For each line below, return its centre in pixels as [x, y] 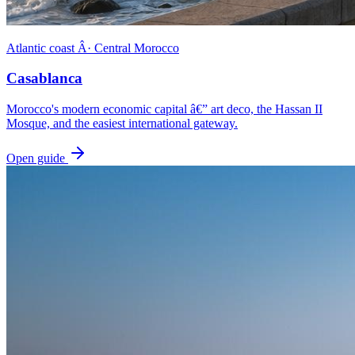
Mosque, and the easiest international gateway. [122, 124]
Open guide [37, 158]
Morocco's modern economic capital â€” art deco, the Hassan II [164, 109]
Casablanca [44, 78]
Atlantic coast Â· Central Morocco [93, 48]
